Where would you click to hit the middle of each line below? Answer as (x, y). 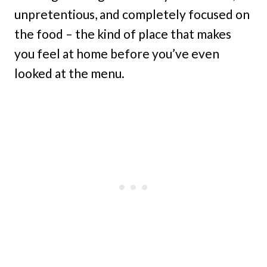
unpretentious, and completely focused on (132, 14)
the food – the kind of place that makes (123, 34)
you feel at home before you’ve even (117, 53)
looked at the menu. (69, 73)
